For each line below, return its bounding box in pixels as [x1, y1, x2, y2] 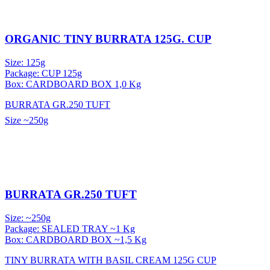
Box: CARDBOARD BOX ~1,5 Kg [5, 234, 146, 245]
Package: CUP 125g [5, 67, 82, 78]
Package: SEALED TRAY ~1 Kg [5, 224, 135, 234]
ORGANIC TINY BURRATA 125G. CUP [5, 32, 212, 45]
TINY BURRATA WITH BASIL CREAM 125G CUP [5, 255, 216, 266]
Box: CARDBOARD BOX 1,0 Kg [5, 78, 141, 89]
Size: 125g [5, 57, 45, 67]
